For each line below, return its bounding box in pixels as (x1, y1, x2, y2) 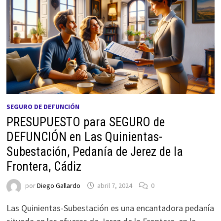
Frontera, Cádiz (6, 159, 81, 174)
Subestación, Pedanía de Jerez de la (6, 144, 183, 159)
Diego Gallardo (37, 181, 80, 190)
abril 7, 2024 (97, 181, 132, 190)
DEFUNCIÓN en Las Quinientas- (6, 129, 162, 144)
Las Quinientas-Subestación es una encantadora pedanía (6, 202, 214, 214)
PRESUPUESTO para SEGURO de (6, 114, 165, 129)
